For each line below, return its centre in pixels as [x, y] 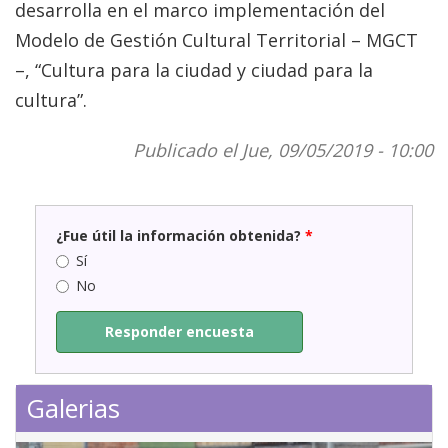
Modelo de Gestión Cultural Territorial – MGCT [216, 40]
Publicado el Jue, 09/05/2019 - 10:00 [283, 150]
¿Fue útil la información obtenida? [180, 236]
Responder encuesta [179, 332]
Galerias [73, 408]
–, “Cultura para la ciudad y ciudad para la [194, 70]
